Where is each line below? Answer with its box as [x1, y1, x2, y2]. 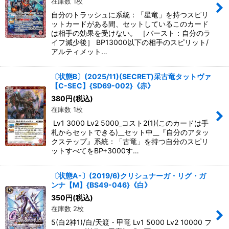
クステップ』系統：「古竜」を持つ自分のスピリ [51, 137, 209, 146]
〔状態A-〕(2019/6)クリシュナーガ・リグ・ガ [51, 171, 206, 180]
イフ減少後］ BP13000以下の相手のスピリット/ [51, 38, 209, 47]
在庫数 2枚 [51, 204, 84, 213]
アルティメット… [51, 47, 107, 56]
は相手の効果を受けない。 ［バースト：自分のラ [51, 29, 211, 37]
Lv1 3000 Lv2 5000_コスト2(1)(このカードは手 [51, 119, 209, 127]
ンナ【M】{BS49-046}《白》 [51, 180, 151, 189]
